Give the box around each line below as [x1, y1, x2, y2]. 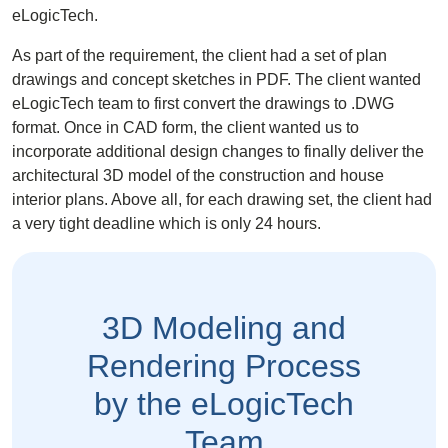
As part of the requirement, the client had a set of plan [12, 47, 387, 65]
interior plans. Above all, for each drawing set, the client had [12, 191, 432, 209]
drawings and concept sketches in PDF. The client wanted [12, 71, 421, 89]
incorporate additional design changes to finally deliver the [12, 143, 424, 161]
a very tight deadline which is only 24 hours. [12, 215, 321, 233]
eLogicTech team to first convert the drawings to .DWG [12, 95, 394, 113]
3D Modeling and [102, 310, 346, 347]
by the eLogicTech [94, 386, 354, 423]
